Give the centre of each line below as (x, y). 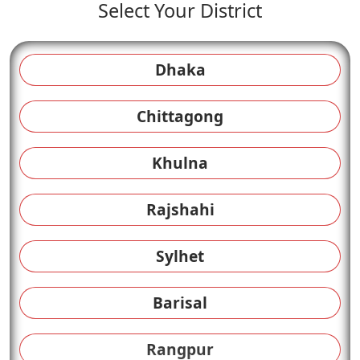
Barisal (180, 303)
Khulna (180, 163)
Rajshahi (180, 209)
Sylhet (180, 256)
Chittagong (180, 116)
